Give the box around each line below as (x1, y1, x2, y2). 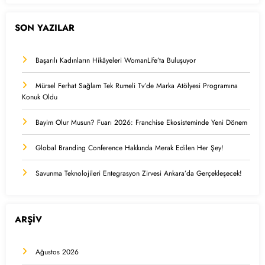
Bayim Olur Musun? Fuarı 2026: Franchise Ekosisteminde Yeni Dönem (35, 117, 247, 128)
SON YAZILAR (15, 21, 75, 34)
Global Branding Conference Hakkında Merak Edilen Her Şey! (35, 143, 224, 154)
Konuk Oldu (22, 92, 57, 103)
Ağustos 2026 (35, 247, 79, 258)
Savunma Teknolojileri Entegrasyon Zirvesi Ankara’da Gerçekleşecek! (35, 168, 242, 179)
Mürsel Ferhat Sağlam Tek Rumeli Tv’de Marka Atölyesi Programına (35, 80, 238, 92)
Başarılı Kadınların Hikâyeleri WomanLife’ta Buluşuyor (35, 55, 196, 66)
